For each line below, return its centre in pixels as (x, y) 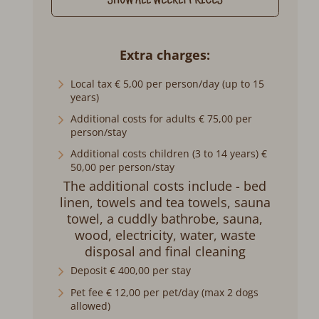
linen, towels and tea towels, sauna (165, 202)
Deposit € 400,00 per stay (131, 271)
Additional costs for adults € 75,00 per (162, 119)
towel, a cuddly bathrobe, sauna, (165, 218)
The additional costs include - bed (165, 185)
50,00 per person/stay (123, 167)
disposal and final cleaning (165, 251)
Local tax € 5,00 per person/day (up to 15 (168, 83)
